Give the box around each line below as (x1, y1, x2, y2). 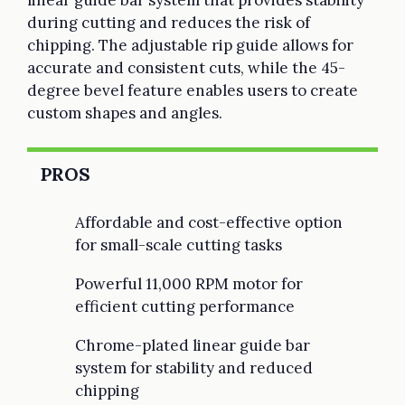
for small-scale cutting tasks (75, 234, 282, 255)
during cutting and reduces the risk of (27, 12, 310, 33)
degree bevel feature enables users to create (27, 80, 358, 100)
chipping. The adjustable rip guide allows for (27, 34, 353, 55)
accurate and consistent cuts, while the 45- (27, 57, 345, 78)
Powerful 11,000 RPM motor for (75, 273, 303, 294)
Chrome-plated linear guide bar (75, 334, 310, 355)
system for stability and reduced (75, 357, 313, 378)
